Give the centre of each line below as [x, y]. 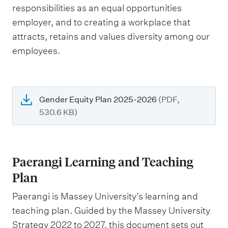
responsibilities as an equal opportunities [97, 8]
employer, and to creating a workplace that [101, 22]
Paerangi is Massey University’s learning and [105, 196]
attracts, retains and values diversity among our [111, 36]
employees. [36, 51]
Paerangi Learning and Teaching [103, 162]
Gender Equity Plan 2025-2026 [99, 99]
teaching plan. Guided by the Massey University [111, 210]
